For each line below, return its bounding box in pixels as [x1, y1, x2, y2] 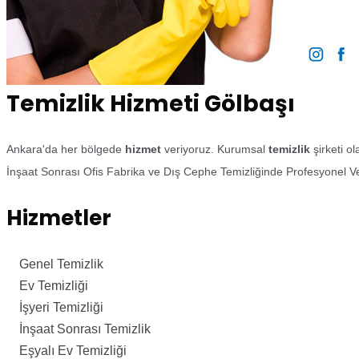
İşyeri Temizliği [6, 301, 103, 314]
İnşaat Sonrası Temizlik [6, 322, 151, 336]
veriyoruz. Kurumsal [161, 143, 268, 155]
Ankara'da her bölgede [6, 143, 125, 155]
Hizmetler [6, 204, 111, 232]
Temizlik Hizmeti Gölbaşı [6, 88, 295, 119]
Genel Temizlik [6, 257, 103, 271]
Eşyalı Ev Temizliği [6, 344, 127, 357]
